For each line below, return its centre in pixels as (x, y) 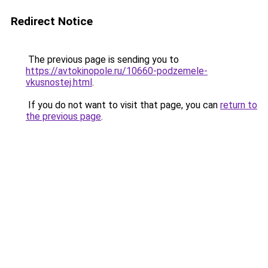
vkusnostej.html (59, 82)
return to (239, 105)
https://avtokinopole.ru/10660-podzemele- (117, 71)
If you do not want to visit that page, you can (123, 105)
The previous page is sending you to (102, 60)
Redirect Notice (52, 21)
